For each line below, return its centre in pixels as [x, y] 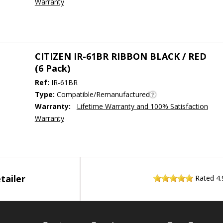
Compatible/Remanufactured [102, 95]
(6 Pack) [52, 68]
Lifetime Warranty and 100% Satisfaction [142, 107]
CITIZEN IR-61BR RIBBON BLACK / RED [120, 56]
